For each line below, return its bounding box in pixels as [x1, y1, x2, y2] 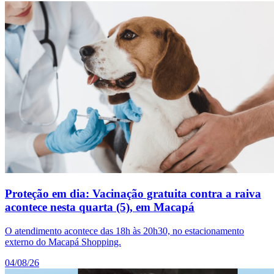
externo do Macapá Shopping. [5, 236, 121, 247]
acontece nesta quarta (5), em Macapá [5, 200, 194, 213]
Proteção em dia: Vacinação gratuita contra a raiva [5, 187, 261, 200]
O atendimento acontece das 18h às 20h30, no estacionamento [5, 225, 244, 236]
